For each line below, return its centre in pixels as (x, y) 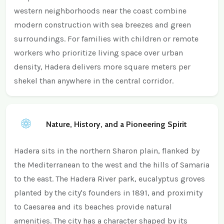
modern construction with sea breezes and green (102, 25)
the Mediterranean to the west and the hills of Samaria (112, 165)
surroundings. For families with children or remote (106, 39)
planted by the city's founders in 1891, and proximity (108, 193)
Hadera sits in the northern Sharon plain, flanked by (107, 151)
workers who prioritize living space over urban (98, 53)
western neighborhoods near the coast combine (100, 11)
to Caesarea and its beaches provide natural (93, 207)
